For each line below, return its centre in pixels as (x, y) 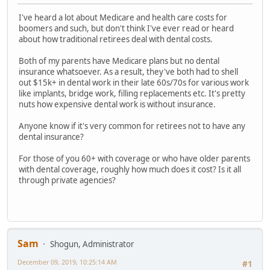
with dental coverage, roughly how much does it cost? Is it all (130, 170)
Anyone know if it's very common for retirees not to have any (132, 126)
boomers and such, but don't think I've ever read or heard (126, 29)
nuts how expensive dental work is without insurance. (117, 105)
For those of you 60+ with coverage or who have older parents (134, 159)
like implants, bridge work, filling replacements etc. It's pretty (132, 94)
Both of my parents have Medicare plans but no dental (119, 61)
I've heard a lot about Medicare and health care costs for (123, 18)
